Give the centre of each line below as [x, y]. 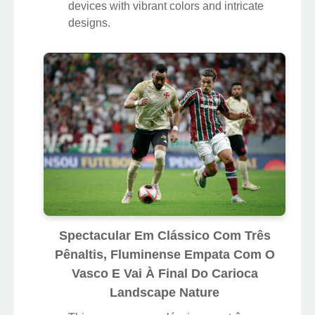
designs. [89, 23]
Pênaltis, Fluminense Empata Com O [165, 254]
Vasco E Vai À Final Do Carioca [165, 273]
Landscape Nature [165, 292]
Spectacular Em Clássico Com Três [165, 235]
